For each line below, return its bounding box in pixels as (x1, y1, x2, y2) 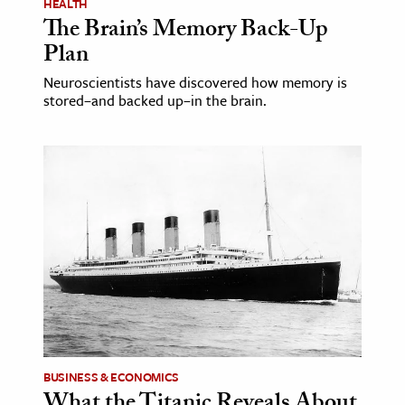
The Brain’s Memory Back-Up (43, 11, 328, 52)
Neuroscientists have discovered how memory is (43, 71, 347, 93)
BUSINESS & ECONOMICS (43, 368, 179, 387)
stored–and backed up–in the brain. (43, 89, 267, 111)
